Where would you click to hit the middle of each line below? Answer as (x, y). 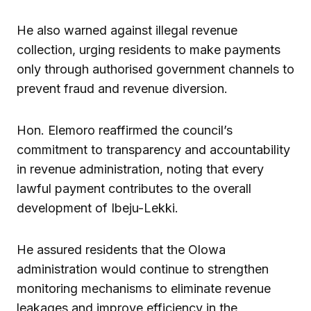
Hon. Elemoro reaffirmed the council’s (125, 130)
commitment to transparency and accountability (153, 149)
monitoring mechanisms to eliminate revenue (144, 288)
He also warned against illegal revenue (127, 30)
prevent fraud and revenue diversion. (122, 88)
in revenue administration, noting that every (140, 169)
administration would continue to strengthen (143, 269)
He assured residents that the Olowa (121, 249)
